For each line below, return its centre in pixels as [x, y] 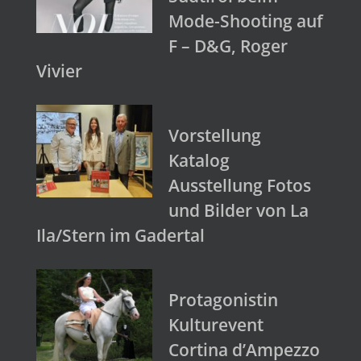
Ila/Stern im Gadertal [120, 235]
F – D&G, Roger [228, 46]
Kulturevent [216, 324]
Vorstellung [215, 135]
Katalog [199, 160]
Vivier [59, 71]
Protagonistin [223, 299]
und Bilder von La [239, 210]
